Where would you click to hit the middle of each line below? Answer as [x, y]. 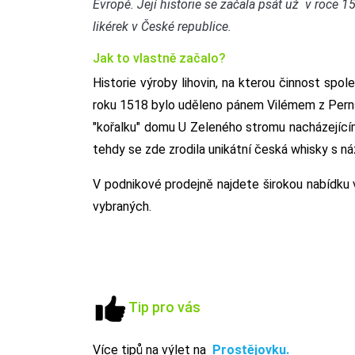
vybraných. [122, 206]
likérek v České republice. [162, 27]
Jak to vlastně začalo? [159, 58]
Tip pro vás [164, 307]
